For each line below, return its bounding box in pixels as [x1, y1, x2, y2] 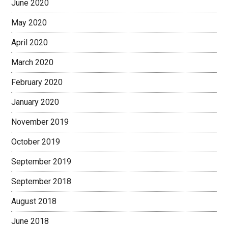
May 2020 [11, 18, 47, 27]
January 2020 [11, 97, 60, 107]
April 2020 [11, 38, 48, 47]
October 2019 [11, 137, 61, 147]
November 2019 [11, 117, 69, 127]
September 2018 [11, 177, 72, 186]
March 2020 [11, 58, 54, 67]
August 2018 [11, 196, 57, 206]
